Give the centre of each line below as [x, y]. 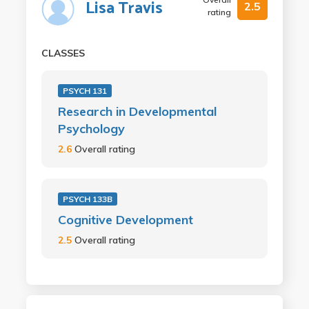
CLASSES [63, 53]
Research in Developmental [137, 111]
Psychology [91, 128]
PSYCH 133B [87, 199]
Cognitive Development [125, 219]
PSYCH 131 [84, 90]
